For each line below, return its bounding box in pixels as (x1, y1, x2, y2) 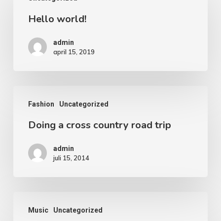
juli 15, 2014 (53, 154, 89, 162)
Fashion (28, 100, 54, 108)
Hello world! (28, 12, 86, 26)
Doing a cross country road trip (28, 118, 171, 132)
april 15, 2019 (53, 48, 95, 56)
